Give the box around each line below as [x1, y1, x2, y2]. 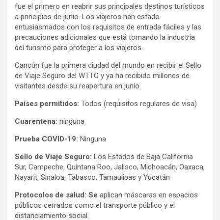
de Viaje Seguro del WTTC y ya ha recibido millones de [15, 71, 190, 80]
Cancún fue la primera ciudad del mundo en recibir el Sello [15, 60, 201, 70]
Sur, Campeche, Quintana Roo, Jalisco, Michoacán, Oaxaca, [15, 162, 205, 171]
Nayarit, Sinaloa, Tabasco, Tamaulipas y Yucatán [15, 172, 170, 182]
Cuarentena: [15, 116, 57, 126]
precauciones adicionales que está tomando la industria [15, 32, 195, 42]
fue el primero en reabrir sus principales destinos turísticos [15, 1, 205, 11]
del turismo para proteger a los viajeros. [15, 43, 145, 52]
